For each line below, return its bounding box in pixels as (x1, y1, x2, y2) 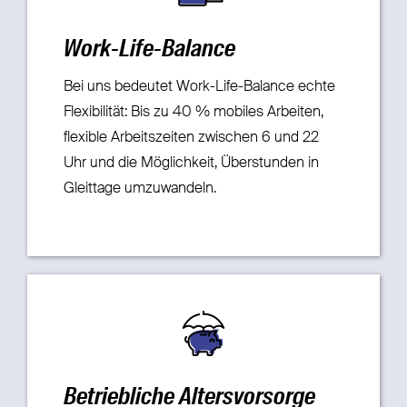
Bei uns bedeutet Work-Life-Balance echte (63, 80, 335, 94)
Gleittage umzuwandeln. (63, 182, 216, 196)
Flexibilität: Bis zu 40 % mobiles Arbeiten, (63, 105, 323, 120)
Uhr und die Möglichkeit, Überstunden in (63, 156, 319, 171)
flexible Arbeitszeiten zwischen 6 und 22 (63, 131, 319, 145)
